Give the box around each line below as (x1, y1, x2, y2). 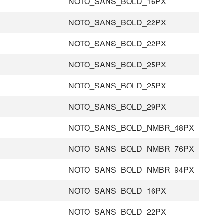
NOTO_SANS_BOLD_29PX (68, 101, 167, 112)
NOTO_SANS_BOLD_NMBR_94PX (68, 164, 195, 175)
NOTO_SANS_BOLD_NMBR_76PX (68, 143, 195, 154)
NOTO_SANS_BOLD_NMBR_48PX (68, 122, 195, 133)
